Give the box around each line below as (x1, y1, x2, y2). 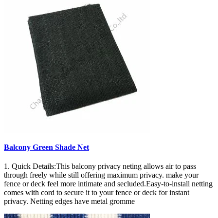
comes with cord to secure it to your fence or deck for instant (4, 188, 189, 197)
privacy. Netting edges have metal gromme (4, 197, 135, 206)
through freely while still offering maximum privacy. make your (4, 171, 199, 180)
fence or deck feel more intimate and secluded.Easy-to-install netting (4, 180, 213, 188)
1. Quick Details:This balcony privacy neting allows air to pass (4, 162, 196, 171)
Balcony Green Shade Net (4, 143, 89, 152)
